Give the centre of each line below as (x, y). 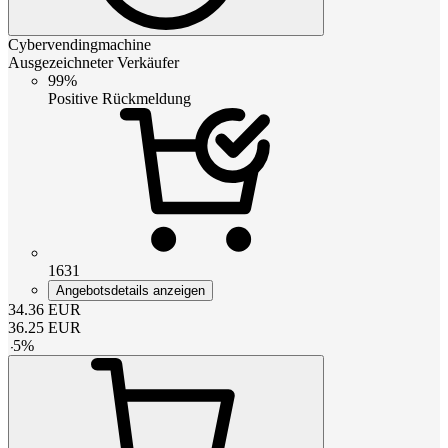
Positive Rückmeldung (119, 98)
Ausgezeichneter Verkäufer (93, 62)
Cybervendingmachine (79, 44)
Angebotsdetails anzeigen (130, 290)
